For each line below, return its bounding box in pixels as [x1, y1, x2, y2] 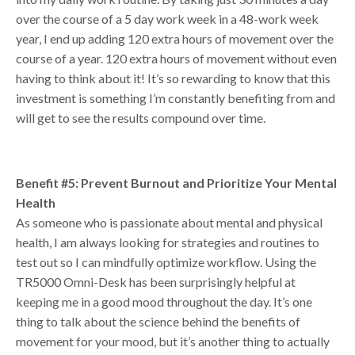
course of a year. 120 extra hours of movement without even [16, 50, 337, 66]
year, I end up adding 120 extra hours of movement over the [16, 30, 334, 46]
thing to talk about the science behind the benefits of [16, 313, 300, 329]
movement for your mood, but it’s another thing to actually [16, 333, 330, 349]
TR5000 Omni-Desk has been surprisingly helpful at [16, 273, 296, 289]
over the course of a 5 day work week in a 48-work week [16, 10, 319, 26]
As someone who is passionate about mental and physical [16, 214, 323, 230]
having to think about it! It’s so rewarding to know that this [16, 70, 330, 86]
